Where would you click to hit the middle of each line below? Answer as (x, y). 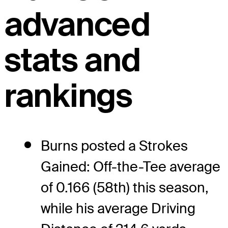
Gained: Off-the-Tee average (131, 166)
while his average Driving (118, 208)
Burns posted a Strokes (114, 146)
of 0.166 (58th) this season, (125, 187)
